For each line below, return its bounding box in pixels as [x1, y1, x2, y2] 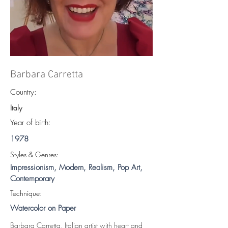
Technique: [10, 188, 42, 198]
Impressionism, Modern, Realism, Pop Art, [10, 162, 142, 173]
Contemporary [10, 173, 54, 184]
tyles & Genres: [14, 149, 59, 159]
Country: [10, 87, 37, 97]
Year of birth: [10, 117, 51, 128]
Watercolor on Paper [10, 203, 76, 213]
